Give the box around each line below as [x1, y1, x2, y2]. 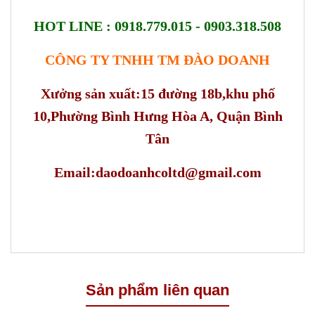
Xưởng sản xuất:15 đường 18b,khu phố [40, 86, 275, 102]
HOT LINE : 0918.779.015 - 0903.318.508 [34, 18, 281, 34]
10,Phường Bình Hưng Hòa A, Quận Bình [32, 108, 283, 124]
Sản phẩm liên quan [86, 281, 229, 300]
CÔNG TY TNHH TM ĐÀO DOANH [45, 52, 270, 68]
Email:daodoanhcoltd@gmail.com [53, 165, 262, 181]
